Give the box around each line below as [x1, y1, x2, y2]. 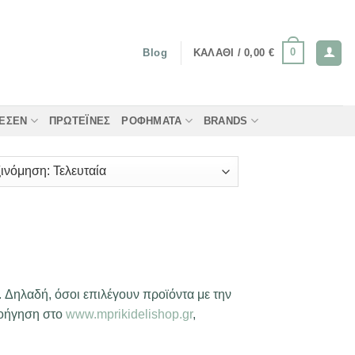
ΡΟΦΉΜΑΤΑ [121, 114, 182, 127]
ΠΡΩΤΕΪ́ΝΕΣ [48, 114, 111, 127]
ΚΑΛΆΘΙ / [193, 46, 245, 59]
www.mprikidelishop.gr [66, 307, 193, 321]
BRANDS [203, 114, 248, 127]
